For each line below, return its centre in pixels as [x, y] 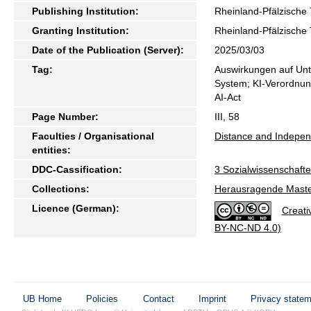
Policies [102, 299]
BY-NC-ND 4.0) [248, 228]
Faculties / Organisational [93, 136]
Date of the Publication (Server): [108, 50]
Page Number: [65, 116]
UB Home [43, 299]
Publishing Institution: [85, 11]
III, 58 [227, 116]
